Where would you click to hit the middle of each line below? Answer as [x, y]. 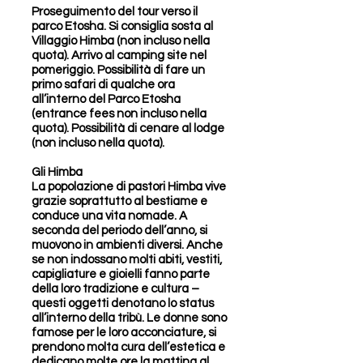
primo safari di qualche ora [103, 85]
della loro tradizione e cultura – [115, 289]
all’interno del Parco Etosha [106, 99]
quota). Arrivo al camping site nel [119, 56]
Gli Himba [57, 172]
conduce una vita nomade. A [109, 216]
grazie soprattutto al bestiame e [120, 201]
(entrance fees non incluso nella [119, 114]
